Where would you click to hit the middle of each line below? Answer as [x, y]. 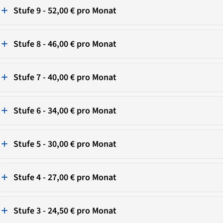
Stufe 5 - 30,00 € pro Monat [65, 144]
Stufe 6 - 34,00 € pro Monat [65, 111]
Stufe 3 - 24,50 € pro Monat [65, 211]
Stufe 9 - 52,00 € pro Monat [65, 10]
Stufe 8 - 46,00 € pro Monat [65, 44]
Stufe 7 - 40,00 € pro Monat [65, 77]
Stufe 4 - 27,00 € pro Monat [65, 177]
